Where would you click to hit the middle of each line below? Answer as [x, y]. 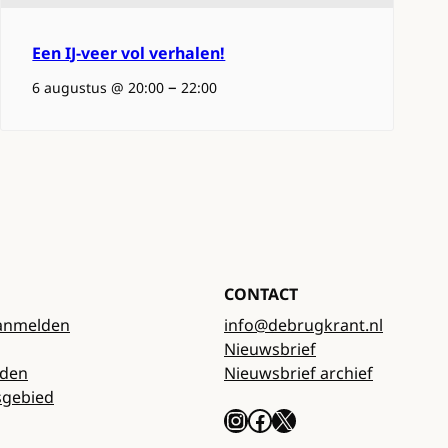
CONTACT [261, 293]
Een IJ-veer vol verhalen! [129, 52]
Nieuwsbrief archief [298, 372]
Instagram [234, 419]
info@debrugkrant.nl [303, 324]
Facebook [253, 419]
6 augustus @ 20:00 [98, 87]
